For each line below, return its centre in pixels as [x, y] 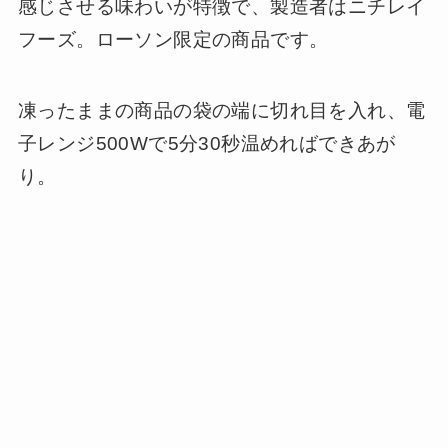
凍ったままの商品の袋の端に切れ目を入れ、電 [221, 110]
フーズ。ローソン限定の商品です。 [173, 39]
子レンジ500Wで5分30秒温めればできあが [206, 143]
